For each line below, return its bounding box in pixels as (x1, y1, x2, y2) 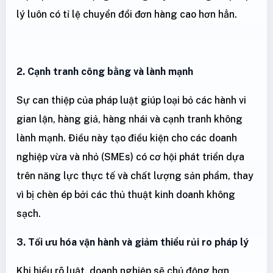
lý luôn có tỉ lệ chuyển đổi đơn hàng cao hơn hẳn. (16, 9, 237, 21)
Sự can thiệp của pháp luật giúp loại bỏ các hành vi (16, 94, 246, 107)
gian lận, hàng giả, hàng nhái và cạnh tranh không (16, 113, 243, 126)
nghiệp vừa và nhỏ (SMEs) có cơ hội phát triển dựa (16, 151, 244, 163)
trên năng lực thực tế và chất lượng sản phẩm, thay (16, 170, 253, 182)
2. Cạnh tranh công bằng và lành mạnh (16, 66, 193, 78)
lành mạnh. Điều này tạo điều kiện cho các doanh (16, 132, 237, 144)
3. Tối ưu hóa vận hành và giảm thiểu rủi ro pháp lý (16, 236, 249, 249)
